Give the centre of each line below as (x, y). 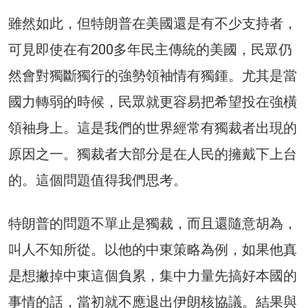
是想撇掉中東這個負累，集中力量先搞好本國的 (153, 275)
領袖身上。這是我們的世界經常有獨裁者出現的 (153, 128)
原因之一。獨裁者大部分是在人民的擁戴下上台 (153, 154)
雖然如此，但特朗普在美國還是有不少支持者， (153, 23)
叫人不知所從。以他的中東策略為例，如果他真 (153, 249)
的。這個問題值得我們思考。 (98, 180)
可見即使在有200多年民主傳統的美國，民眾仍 (150, 49)
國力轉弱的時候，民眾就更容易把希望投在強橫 (153, 101)
